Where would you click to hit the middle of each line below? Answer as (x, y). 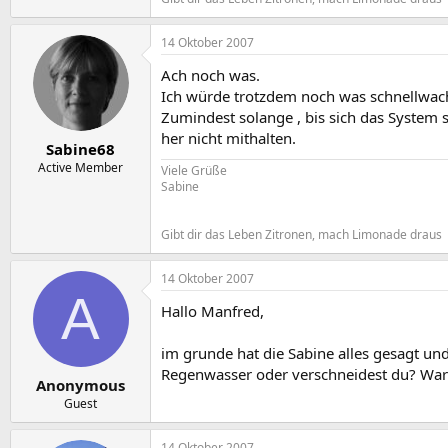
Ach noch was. (210, 75)
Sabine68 (80, 148)
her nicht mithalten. (228, 138)
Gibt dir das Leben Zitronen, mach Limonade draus (301, 235)
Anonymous (80, 384)
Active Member (80, 167)
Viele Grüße (194, 171)
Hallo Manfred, (212, 311)
